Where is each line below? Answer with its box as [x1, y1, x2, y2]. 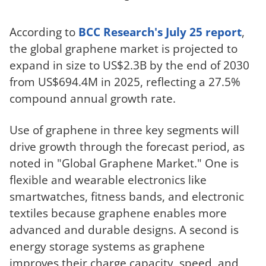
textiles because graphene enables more [9, 204, 227, 221]
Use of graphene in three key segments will [9, 121, 239, 138]
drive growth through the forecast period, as [9, 138, 245, 154]
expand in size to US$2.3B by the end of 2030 [9, 56, 249, 73]
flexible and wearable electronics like [9, 171, 207, 188]
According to [9, 23, 78, 40]
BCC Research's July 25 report [78, 23, 242, 40]
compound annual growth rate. [9, 90, 176, 106]
